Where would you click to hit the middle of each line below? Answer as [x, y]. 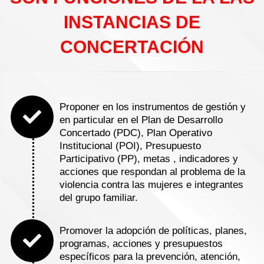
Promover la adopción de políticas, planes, [153, 230]
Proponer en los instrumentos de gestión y [153, 107]
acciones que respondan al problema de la [152, 171]
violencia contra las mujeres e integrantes [151, 184]
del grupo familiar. [99, 197]
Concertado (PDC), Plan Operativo [136, 133]
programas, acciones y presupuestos [141, 243]
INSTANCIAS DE [132, 22]
